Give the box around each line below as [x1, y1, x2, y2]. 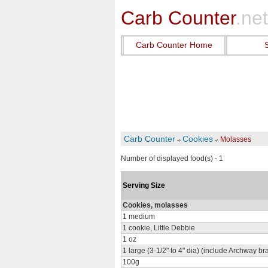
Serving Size [123, 181, 165, 190]
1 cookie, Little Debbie [123, 224, 195, 232]
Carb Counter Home [136, 40, 212, 50]
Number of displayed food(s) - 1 [121, 154, 223, 163]
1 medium [123, 212, 155, 221]
